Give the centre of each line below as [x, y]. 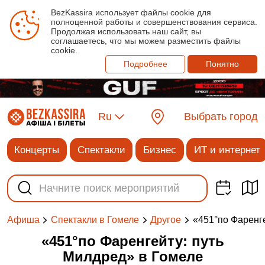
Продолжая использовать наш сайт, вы [126, 32]
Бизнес [159, 150]
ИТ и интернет [227, 150]
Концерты [37, 150]
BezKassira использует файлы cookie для [131, 13]
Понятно [223, 64]
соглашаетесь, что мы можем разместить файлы [146, 41]
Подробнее [145, 64]
